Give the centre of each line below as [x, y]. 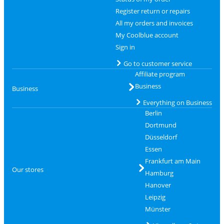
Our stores [28, 169]
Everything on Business [177, 102]
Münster [157, 209]
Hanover [158, 185]
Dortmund [160, 125]
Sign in [125, 47]
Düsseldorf [161, 137]
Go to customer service [157, 63]
